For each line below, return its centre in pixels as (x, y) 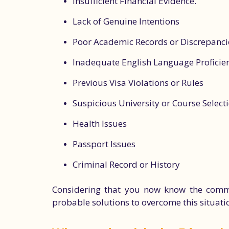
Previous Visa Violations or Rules (138, 83)
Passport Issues (104, 144)
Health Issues (100, 123)
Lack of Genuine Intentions (126, 21)
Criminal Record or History (126, 164)
